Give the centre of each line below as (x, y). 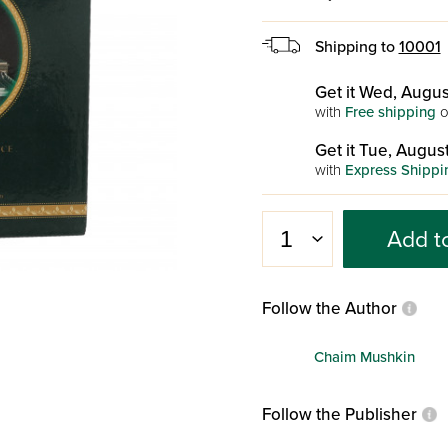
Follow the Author (329, 308)
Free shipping (390, 112)
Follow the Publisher (339, 414)
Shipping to (356, 47)
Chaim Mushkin (364, 356)
